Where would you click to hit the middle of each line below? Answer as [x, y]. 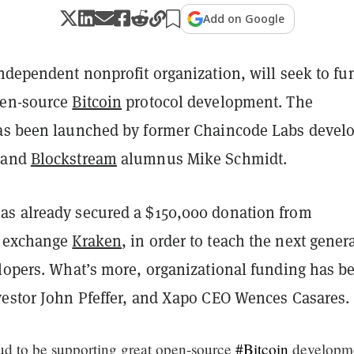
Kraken [97, 241]
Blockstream [73, 158]
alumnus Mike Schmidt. [204, 158]
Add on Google [244, 18]
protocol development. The [217, 102]
